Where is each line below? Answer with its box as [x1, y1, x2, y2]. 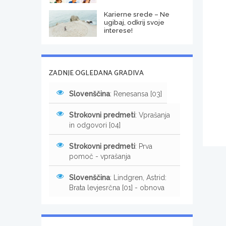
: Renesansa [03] [110, 89, 162, 98]
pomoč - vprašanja [69, 152, 131, 160]
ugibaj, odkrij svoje [103, 18, 164, 26]
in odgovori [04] [69, 121, 121, 129]
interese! [103, 26, 133, 34]
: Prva [135, 142, 152, 150]
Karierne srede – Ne [103, 10, 169, 18]
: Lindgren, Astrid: [110, 173, 166, 182]
